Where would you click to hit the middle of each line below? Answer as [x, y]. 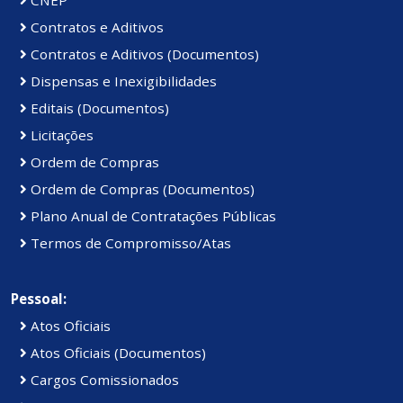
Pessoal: [39, 298]
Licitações [60, 134]
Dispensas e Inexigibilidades [122, 81]
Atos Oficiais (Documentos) [116, 352]
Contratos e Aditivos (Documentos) [143, 54]
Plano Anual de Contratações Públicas [152, 215]
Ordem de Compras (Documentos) [141, 188]
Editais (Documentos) [98, 107]
